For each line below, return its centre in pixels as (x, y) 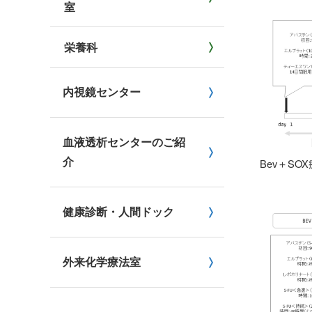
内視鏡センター (102, 92)
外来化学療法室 (102, 262)
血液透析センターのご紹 (124, 142)
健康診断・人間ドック (118, 211)
